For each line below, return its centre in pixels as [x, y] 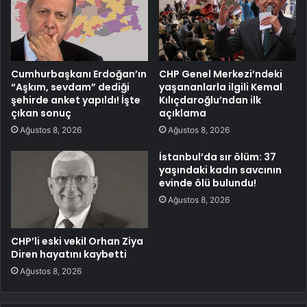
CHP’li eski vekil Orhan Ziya [77, 242]
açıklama [183, 113]
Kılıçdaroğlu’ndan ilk [210, 100]
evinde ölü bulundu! [208, 183]
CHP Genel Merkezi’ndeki [221, 74]
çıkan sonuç [41, 113]
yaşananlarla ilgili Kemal [221, 87]
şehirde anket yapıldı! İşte [76, 100]
